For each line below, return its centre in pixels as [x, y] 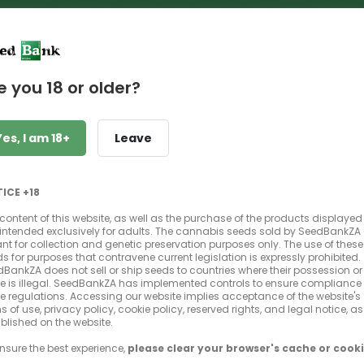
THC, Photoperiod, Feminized [166, 206]
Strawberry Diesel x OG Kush [170, 183]
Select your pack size [186, 340]
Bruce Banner [152, 157]
